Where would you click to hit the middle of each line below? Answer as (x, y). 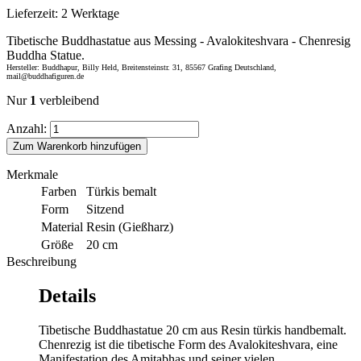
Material (62, 226)
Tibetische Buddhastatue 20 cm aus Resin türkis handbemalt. (193, 330)
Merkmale (32, 174)
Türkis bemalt (121, 191)
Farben (59, 191)
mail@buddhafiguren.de (45, 76)
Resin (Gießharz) (130, 226)
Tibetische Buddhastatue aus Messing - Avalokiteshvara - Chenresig (178, 40)
